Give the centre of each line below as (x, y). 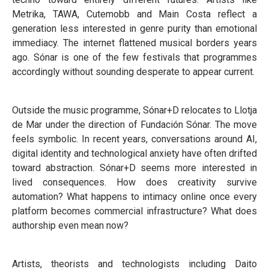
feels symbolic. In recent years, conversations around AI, (134, 139)
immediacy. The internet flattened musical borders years (134, 43)
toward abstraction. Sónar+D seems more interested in (134, 168)
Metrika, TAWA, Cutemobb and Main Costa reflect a (134, 14)
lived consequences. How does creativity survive (134, 182)
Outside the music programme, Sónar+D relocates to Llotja (134, 110)
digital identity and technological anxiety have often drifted (134, 153)
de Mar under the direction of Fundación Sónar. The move (134, 124)
